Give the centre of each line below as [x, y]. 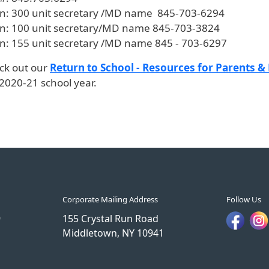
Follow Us [243, 199]
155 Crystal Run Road [111, 218]
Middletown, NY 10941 [113, 233]
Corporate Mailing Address [110, 199]
